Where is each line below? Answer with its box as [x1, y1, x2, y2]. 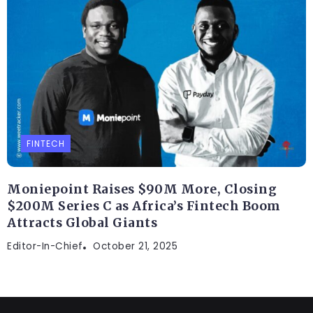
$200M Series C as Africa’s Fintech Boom [7, 198, 281, 214]
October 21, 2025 [93, 239, 177, 253]
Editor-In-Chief [7, 239, 83, 253]
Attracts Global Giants [7, 214, 157, 231]
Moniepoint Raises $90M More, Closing [7, 181, 277, 197]
